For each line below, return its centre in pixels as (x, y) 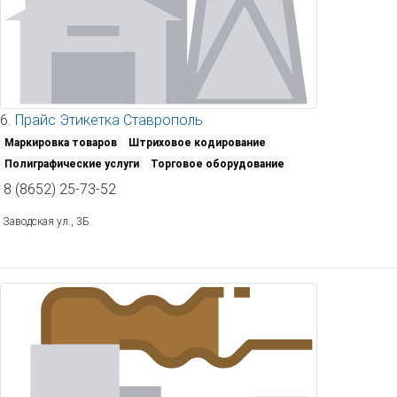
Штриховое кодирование (198, 142)
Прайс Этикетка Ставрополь (109, 119)
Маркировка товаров (60, 142)
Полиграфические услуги (71, 163)
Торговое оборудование (218, 163)
